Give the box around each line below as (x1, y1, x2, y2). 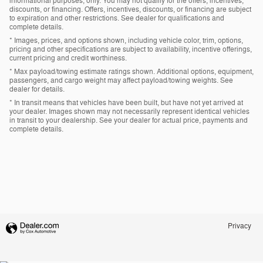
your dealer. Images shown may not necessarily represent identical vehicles (9, 107, 249, 117)
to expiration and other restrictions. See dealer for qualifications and (9, 14, 224, 23)
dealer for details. (9, 85, 65, 95)
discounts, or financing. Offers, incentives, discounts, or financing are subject (9, 5, 251, 15)
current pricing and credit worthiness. (9, 53, 127, 63)
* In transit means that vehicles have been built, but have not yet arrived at (9, 98, 243, 108)
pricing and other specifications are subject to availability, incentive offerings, (9, 45, 252, 55)
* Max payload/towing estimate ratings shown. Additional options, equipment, (9, 67, 254, 77)
